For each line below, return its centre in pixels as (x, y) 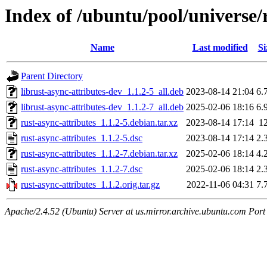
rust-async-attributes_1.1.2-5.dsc (82, 138)
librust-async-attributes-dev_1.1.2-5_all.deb (102, 92)
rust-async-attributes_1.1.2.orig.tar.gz (90, 185)
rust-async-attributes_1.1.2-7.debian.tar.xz (99, 154)
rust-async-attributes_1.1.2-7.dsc (82, 169)
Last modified (220, 48)
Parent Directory (52, 76)
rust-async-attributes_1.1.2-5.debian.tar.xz (99, 123)
